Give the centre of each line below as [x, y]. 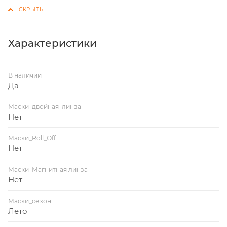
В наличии [25, 75]
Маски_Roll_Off [32, 138]
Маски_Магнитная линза [48, 169]
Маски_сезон [30, 201]
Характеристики [52, 43]
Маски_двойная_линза [45, 106]
